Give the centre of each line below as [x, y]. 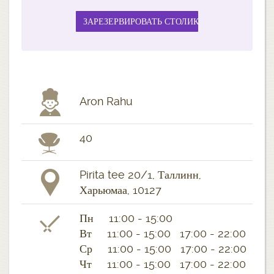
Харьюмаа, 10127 [120, 190]
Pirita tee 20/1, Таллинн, [140, 175]
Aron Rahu [106, 102]
